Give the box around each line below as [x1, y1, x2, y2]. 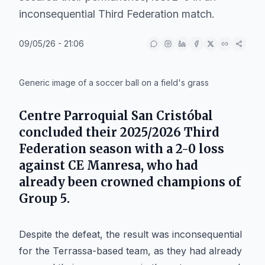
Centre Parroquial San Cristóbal [19, 108, 213, 123]
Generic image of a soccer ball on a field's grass [19, 77, 209, 88]
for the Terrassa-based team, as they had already [19, 245, 242, 257]
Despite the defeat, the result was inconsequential [19, 228, 242, 240]
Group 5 [19, 191, 67, 206]
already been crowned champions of [19, 174, 241, 189]
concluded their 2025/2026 [19, 125, 184, 140]
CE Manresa [68, 158, 141, 173]
